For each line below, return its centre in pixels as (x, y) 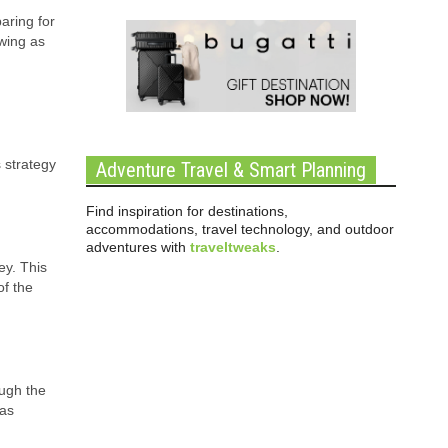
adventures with (138, 247)
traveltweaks (233, 247)
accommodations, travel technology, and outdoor (240, 229)
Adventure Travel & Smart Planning (231, 170)
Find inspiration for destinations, (187, 211)
